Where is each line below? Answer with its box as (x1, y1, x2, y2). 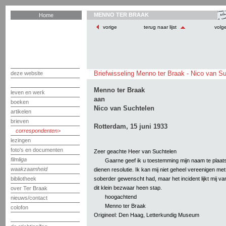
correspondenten (16, 128, 58, 134)
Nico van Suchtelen (94, 104, 154, 112)
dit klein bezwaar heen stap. (94, 184, 162, 191)
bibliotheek (11, 176, 36, 182)
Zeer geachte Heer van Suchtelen (94, 148, 177, 154)
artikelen (11, 108, 31, 115)
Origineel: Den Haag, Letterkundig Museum (94, 211, 199, 218)
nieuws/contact (11, 195, 47, 201)
